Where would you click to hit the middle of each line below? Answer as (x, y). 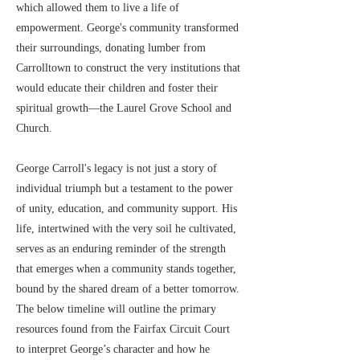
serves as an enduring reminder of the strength (121, 249)
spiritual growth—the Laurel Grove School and (124, 108)
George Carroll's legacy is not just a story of (117, 168)
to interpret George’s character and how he (113, 349)
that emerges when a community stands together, (126, 269)
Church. (34, 128)
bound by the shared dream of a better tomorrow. (128, 289)
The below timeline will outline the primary (116, 309)
